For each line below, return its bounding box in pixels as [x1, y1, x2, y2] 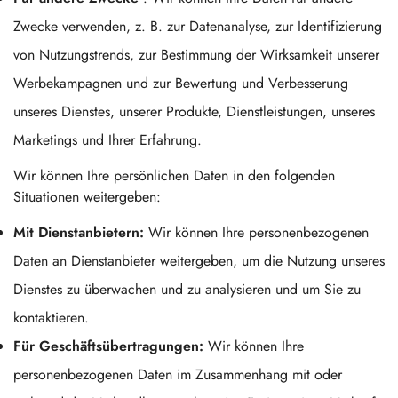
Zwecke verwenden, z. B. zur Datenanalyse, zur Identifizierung [13, 16, 382, 36]
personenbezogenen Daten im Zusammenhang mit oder [13, 364, 342, 385]
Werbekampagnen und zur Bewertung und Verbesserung [13, 73, 348, 93]
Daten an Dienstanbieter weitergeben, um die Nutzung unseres [13, 251, 385, 271]
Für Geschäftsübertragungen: [13, 336, 203, 356]
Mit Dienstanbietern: [13, 222, 144, 243]
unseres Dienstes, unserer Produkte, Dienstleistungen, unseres [13, 101, 375, 122]
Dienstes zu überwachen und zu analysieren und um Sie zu [13, 279, 361, 299]
